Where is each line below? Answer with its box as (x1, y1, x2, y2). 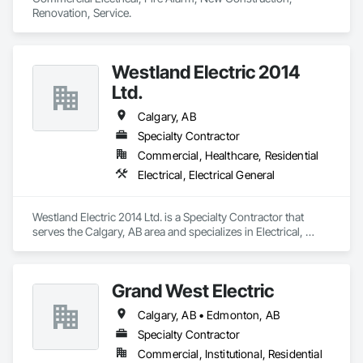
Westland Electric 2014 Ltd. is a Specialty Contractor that (32, 210, 304, 224)
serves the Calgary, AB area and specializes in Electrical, (32, 224, 303, 238)
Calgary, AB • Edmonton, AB (138, 308, 280, 322)
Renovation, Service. (32, 6, 131, 19)
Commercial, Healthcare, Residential (138, 148, 319, 162)
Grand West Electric (112, 280, 274, 301)
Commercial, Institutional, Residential (138, 347, 322, 361)
